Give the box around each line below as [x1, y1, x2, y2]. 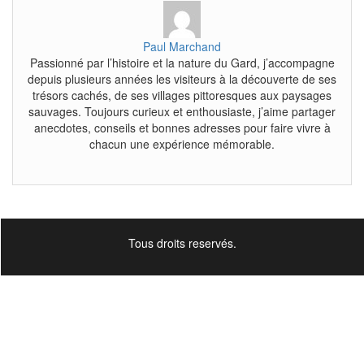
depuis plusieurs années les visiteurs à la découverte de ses [28, 70, 336, 87]
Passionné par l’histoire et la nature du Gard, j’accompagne [29, 54, 335, 71]
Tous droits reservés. [128, 234, 236, 251]
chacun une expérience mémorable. [89, 135, 275, 152]
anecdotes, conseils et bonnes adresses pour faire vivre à [33, 119, 331, 136]
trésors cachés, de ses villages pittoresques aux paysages [32, 86, 331, 103]
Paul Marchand [143, 37, 221, 54]
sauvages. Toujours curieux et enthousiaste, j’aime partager [28, 102, 336, 119]
